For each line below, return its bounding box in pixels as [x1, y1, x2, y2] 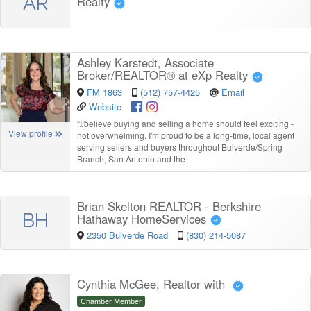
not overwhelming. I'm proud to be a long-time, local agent [77, 128, 294, 141]
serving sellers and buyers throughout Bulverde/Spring [77, 140, 283, 153]
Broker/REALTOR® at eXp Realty [77, 67, 251, 84]
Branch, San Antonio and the [77, 152, 185, 165]
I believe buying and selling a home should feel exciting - [80, 117, 294, 129]
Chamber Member [81, 296, 142, 305]
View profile [8, 127, 56, 140]
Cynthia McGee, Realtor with [77, 276, 232, 293]
